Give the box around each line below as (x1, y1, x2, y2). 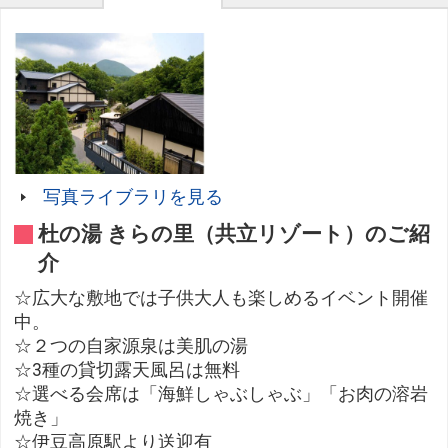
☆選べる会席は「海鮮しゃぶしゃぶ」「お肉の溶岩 (14, 384, 429, 405)
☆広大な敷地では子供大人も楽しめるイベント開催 (14, 288, 429, 309)
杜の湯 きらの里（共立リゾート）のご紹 (38, 222, 431, 247)
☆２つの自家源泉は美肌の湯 (14, 336, 249, 357)
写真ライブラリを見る (42, 187, 223, 208)
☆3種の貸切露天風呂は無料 (14, 360, 241, 381)
